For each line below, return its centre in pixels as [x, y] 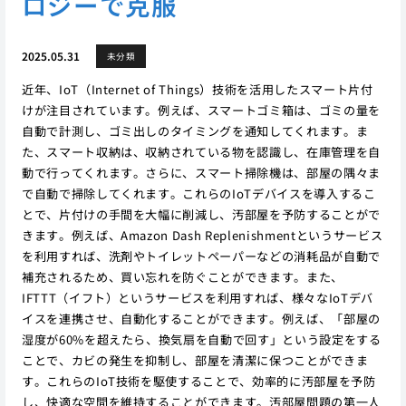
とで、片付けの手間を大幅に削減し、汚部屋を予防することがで [201, 214]
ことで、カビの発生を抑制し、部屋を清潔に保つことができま [195, 360]
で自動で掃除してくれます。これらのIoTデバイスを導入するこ [198, 193]
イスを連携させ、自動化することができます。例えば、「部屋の [201, 318]
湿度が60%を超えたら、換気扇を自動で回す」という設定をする [201, 339]
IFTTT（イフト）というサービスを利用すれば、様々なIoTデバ [197, 297]
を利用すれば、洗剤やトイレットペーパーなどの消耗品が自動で [201, 256]
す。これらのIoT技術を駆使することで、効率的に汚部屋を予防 [198, 381]
